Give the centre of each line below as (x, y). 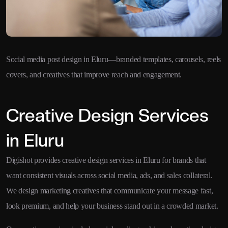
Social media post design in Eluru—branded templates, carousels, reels (113, 60)
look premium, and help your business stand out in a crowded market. (112, 206)
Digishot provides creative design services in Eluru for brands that (106, 160)
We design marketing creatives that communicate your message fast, (110, 191)
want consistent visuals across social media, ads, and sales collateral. (109, 176)
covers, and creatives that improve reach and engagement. (94, 75)
